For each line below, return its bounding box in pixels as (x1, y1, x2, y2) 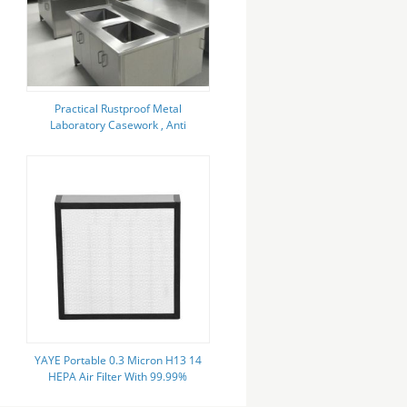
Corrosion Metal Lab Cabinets (43, 134, 194, 149)
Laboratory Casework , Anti (49, 117, 186, 133)
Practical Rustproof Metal (54, 101, 182, 116)
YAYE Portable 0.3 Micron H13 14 (34, 352, 202, 368)
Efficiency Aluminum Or (58, 385, 177, 401)
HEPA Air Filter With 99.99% (48, 369, 188, 384)
